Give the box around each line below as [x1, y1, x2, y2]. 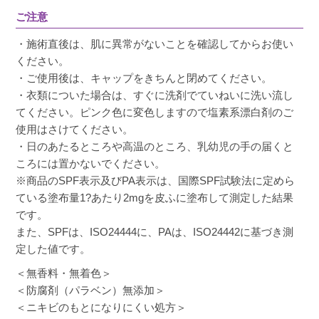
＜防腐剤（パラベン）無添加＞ [16, 283, 166, 296]
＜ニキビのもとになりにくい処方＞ [16, 300, 187, 313]
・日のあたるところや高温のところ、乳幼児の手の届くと [16, 140, 294, 152]
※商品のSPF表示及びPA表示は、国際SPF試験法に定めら [16, 174, 296, 187]
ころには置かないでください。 [16, 157, 166, 169]
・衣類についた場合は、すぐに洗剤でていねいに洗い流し [16, 88, 294, 101]
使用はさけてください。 [16, 122, 134, 135]
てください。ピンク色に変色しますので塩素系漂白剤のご [16, 105, 294, 118]
